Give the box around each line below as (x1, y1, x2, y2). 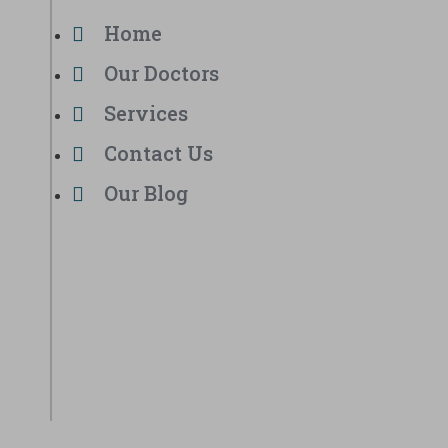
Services (104, 100, 188, 126)
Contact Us (104, 140, 213, 166)
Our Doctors (104, 60, 219, 86)
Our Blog (104, 180, 188, 206)
